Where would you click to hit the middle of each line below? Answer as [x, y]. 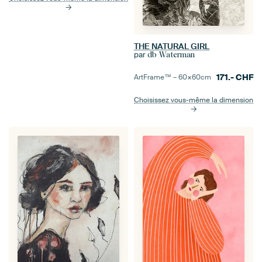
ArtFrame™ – [156, 77]
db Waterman [171, 55]
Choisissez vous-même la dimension [194, 100]
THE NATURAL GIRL [172, 46]
